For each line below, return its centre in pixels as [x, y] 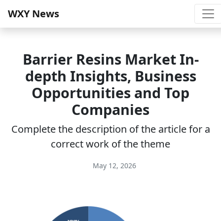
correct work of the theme [110, 144]
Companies [110, 109]
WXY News [34, 14]
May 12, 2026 [113, 166]
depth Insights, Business [110, 76]
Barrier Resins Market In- [110, 59]
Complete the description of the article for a [110, 129]
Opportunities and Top [110, 92]
